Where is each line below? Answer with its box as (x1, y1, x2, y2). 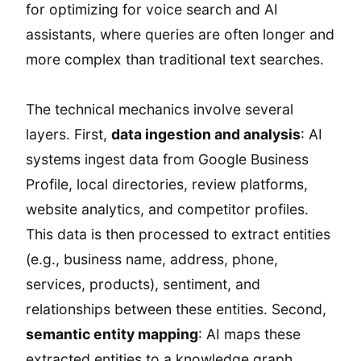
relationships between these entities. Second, (26, 300, 326, 317)
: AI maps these (198, 325, 301, 342)
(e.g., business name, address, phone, (26, 250, 278, 268)
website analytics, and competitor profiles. (26, 200, 309, 218)
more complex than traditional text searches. (26, 50, 324, 68)
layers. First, (26, 125, 111, 143)
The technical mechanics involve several (26, 100, 293, 118)
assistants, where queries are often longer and (26, 25, 334, 43)
